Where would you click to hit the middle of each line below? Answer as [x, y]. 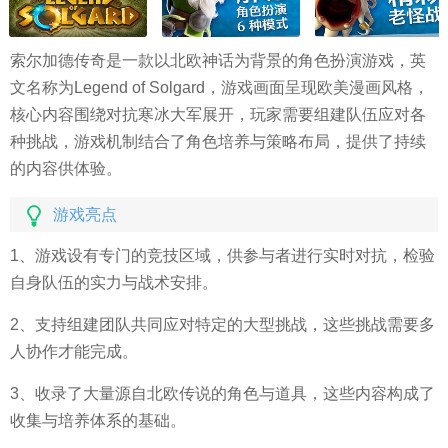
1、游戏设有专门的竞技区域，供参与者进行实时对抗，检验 [222, 255]
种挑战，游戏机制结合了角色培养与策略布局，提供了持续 [218, 141]
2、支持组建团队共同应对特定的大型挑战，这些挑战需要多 [222, 324]
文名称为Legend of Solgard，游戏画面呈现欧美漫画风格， [219, 87]
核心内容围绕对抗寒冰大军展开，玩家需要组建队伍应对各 [218, 114]
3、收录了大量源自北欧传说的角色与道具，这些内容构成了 [222, 393]
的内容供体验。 [66, 168]
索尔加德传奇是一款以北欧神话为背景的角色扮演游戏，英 [218, 60]
